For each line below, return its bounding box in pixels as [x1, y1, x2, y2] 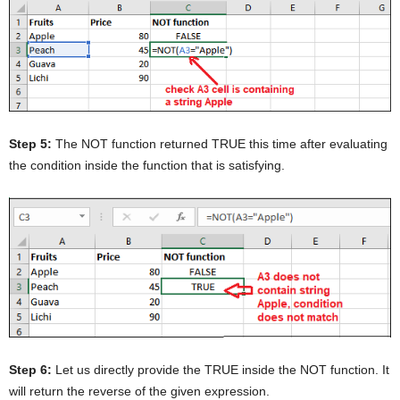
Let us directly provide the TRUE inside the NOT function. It [52, 362, 389, 378]
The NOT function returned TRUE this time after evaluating [52, 136, 387, 151]
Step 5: [9, 136, 52, 151]
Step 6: [9, 362, 52, 378]
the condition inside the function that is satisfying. [9, 157, 285, 172]
